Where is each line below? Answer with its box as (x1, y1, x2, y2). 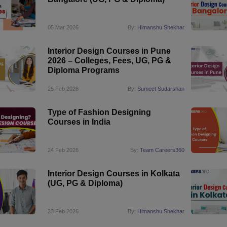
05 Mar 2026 (47, 24, 79, 30)
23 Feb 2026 (47, 208, 79, 214)
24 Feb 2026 (47, 147, 79, 153)
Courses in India (47, 118, 110, 126)
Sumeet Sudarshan (137, 86, 184, 92)
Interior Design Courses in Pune (47, 47, 171, 55)
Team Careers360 (139, 147, 184, 153)
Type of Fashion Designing (47, 108, 151, 117)
